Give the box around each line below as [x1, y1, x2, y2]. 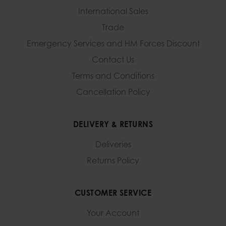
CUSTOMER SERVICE [74, 188, 152, 198]
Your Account [87, 208, 139, 218]
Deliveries [95, 139, 131, 150]
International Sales [78, 6, 148, 17]
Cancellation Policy [76, 87, 150, 97]
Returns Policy [87, 155, 139, 166]
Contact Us [92, 54, 134, 65]
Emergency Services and [26, 38, 123, 49]
